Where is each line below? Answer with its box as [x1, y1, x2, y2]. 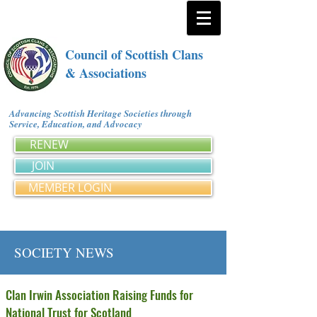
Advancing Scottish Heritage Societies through [9, 107, 192, 120]
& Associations [65, 64, 146, 82]
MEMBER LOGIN [28, 180, 112, 195]
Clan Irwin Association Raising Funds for [6, 286, 193, 304]
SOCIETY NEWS [14, 243, 114, 261]
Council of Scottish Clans [65, 45, 203, 64]
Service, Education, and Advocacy [9, 117, 147, 130]
